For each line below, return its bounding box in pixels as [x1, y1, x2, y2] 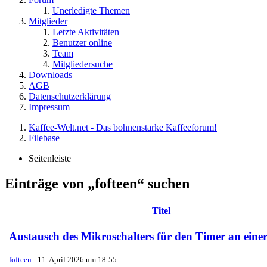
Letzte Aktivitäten [52, 27, 119, 37]
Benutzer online [52, 38, 112, 48]
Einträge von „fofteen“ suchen [5, 175, 190, 191]
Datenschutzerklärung [29, 91, 111, 101]
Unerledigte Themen [52, 5, 130, 15]
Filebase [29, 133, 60, 143]
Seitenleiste [29, 153, 71, 163]
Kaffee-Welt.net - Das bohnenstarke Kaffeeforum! [29, 122, 217, 132]
